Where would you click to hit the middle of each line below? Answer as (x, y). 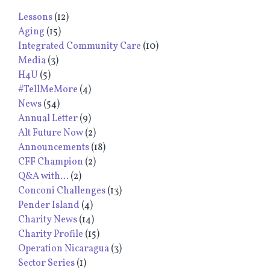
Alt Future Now (51, 133)
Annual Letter (48, 118)
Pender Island (49, 205)
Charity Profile (51, 234)
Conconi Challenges (62, 191)
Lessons (35, 17)
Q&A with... (43, 176)
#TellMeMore (48, 89)
